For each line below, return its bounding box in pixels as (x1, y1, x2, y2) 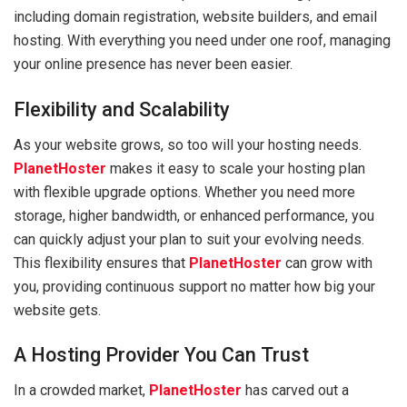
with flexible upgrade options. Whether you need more (14, 183, 355, 201)
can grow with (282, 253, 372, 272)
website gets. (14, 301, 101, 319)
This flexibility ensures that (14, 253, 189, 272)
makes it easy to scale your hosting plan (106, 159, 365, 177)
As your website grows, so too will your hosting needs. (14, 135, 362, 154)
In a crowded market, (14, 382, 149, 400)
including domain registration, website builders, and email (14, 8, 377, 26)
